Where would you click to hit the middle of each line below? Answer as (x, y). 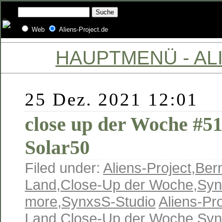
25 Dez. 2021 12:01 (111, 99)
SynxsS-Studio (109, 201)
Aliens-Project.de (83, 29)
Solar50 (57, 147)
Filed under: (64, 168)
